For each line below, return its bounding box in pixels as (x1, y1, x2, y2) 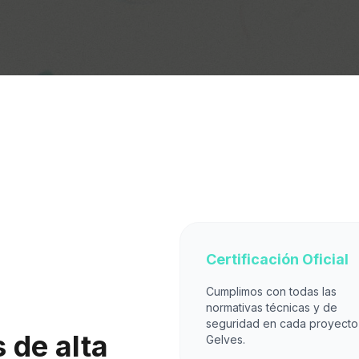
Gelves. (206, 333, 245, 346)
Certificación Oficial (206, 251, 349, 268)
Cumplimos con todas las (206, 284, 337, 298)
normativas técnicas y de (206, 301, 337, 314)
